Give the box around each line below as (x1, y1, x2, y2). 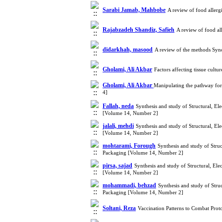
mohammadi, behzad (103, 182, 156, 189)
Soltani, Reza (103, 205, 136, 212)
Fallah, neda (103, 103, 134, 110)
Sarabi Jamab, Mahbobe (103, 6, 166, 13)
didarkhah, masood (103, 46, 153, 53)
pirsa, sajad (103, 162, 132, 169)
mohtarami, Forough (103, 142, 156, 149)
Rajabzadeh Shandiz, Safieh (103, 26, 174, 33)
